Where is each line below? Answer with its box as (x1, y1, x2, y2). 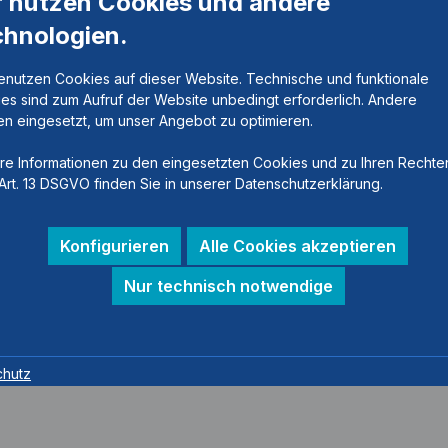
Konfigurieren (60, 235, 169, 256)
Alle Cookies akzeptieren (199, 235, 396, 256)
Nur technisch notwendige (123, 275, 333, 296)
